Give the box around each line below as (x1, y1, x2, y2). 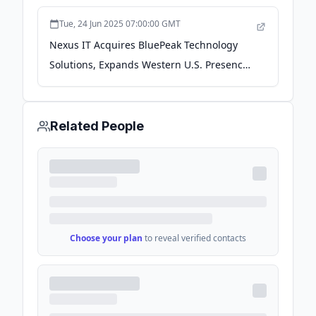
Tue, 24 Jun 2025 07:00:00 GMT (59, 18, 181, 30)
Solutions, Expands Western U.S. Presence (49, 58, 248, 71)
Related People (50, 119, 144, 133)
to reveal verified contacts (145, 232, 246, 244)
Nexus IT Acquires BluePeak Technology (49, 38, 238, 51)
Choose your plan (70, 232, 142, 244)
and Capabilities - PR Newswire (49, 78, 197, 91)
